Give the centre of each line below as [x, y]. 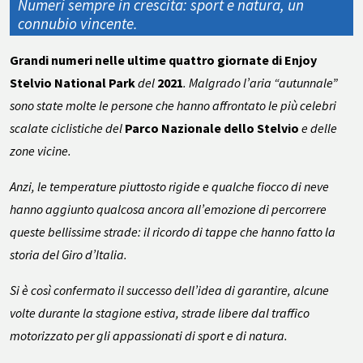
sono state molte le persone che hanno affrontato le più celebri [173, 106]
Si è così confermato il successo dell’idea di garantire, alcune [169, 290]
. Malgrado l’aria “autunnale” [261, 83]
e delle [318, 128]
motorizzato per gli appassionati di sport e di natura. [149, 336]
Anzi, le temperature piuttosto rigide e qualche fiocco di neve [169, 187]
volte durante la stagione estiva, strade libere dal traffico [160, 313]
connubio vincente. [78, 24]
